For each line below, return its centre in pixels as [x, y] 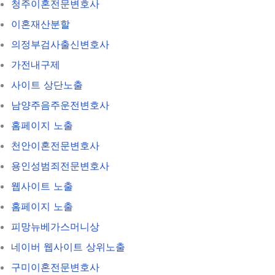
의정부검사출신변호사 [60, 44]
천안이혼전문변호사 [55, 145]
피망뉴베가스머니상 [55, 226]
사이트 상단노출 [47, 84]
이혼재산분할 [41, 24]
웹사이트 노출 [42, 186]
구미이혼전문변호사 [55, 267]
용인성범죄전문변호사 [60, 165]
